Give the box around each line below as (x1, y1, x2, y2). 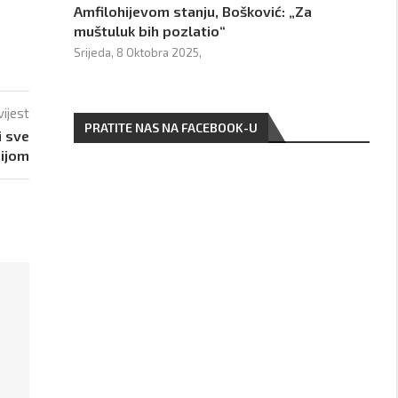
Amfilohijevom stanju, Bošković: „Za (74, 3, 313, 20)
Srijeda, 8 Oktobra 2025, (74, 45, 203, 60)
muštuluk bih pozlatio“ (74, 22, 227, 39)
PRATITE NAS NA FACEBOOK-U (84, 120, 259, 135)
